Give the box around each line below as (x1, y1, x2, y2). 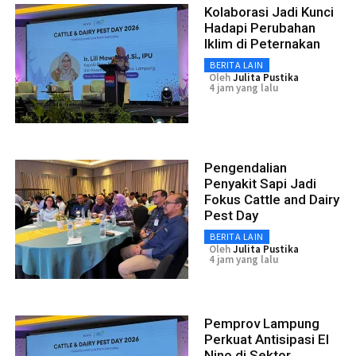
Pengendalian (204, 160, 287, 176)
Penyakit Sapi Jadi (204, 176, 316, 192)
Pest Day (204, 207, 258, 224)
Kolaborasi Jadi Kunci (204, 4, 334, 21)
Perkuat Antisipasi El (204, 331, 329, 348)
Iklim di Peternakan (204, 36, 320, 52)
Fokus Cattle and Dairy (204, 192, 339, 208)
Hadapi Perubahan (204, 20, 315, 37)
